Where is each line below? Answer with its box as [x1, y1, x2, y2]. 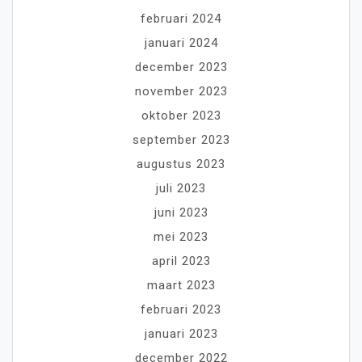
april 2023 [151, 253, 211, 268]
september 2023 [132, 132, 230, 147]
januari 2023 [144, 326, 218, 341]
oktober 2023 [141, 107, 221, 123]
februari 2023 [141, 301, 221, 317]
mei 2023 [154, 229, 208, 244]
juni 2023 [154, 204, 208, 220]
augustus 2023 [137, 156, 225, 171]
